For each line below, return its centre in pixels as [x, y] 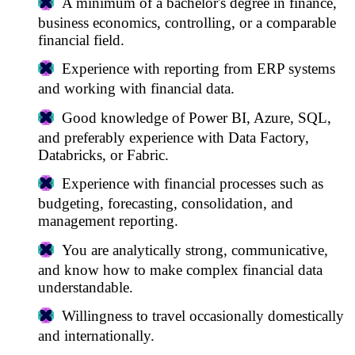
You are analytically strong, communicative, [195, 250]
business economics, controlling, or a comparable [187, 22]
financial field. [81, 40]
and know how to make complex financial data [180, 269]
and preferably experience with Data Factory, [174, 137]
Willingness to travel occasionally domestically [202, 316]
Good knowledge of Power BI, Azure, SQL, [196, 117]
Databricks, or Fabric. [103, 155]
